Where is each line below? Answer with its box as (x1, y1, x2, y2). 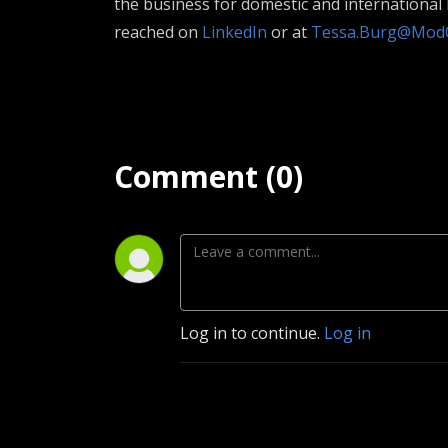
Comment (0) (114, 156, 303, 197)
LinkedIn (202, 21, 267, 43)
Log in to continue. (180, 322, 324, 344)
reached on (114, 21, 202, 43)
